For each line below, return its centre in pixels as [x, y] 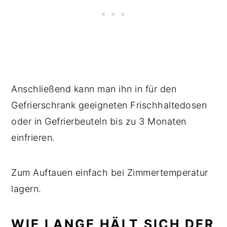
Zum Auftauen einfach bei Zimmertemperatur [110, 172]
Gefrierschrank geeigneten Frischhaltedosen [109, 105]
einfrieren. [35, 137]
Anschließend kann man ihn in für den [94, 89]
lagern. [28, 188]
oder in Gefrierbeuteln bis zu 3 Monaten [99, 121]
